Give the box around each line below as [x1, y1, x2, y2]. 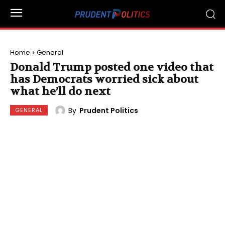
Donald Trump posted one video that [10, 60, 213, 74]
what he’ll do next [10, 84, 110, 98]
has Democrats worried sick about [10, 72, 198, 86]
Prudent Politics [79, 105, 138, 116]
